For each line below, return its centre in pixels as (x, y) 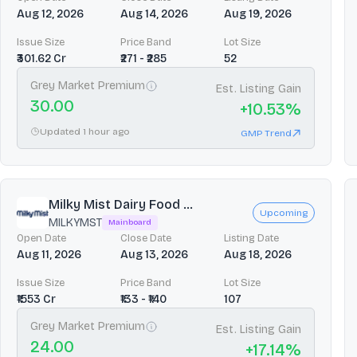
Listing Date (251, 238)
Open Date (41, 238)
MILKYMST (75, 222)
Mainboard (130, 222)
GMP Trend (266, 133)
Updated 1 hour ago (85, 131)
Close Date (146, 238)
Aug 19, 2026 (258, 14)
